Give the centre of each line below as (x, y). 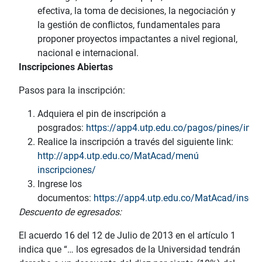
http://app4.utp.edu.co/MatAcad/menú (118, 156)
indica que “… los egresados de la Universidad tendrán (130, 249)
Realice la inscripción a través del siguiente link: (135, 142)
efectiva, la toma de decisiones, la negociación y (137, 11)
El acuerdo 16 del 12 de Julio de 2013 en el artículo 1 (127, 235)
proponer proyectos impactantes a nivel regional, (137, 39)
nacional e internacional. (88, 53)
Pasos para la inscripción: (72, 90)
